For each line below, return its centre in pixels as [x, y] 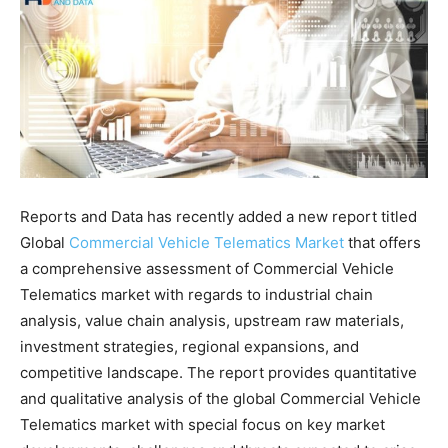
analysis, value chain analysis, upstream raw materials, [212, 320]
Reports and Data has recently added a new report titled [218, 216]
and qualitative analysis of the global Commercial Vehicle [220, 398]
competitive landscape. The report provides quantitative [218, 372]
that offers [382, 242]
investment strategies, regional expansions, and [189, 346]
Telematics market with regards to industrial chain [196, 294]
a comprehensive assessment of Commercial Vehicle [207, 268]
